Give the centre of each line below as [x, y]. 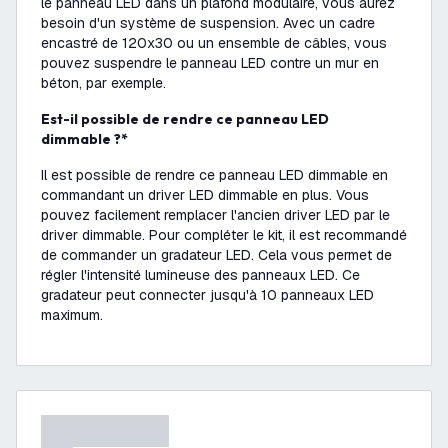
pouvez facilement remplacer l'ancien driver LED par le [215, 215]
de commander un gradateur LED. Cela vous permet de [216, 255]
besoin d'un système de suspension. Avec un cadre [208, 23]
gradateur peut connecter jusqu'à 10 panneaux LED [207, 295]
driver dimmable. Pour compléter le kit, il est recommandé [224, 235]
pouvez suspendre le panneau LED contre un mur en [210, 63]
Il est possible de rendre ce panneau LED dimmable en [214, 175]
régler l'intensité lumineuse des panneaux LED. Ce [200, 275]
